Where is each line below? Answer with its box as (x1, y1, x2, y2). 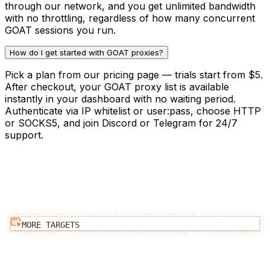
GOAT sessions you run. (5, 24, 116, 36)
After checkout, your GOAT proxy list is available (5, 80, 229, 93)
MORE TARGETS (22, 219, 80, 230)
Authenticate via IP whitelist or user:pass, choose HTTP (5, 104, 261, 117)
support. (5, 128, 43, 141)
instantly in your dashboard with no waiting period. (5, 92, 236, 105)
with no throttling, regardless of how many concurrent (5, 11, 255, 24)
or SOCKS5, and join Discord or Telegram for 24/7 (5, 116, 237, 129)
